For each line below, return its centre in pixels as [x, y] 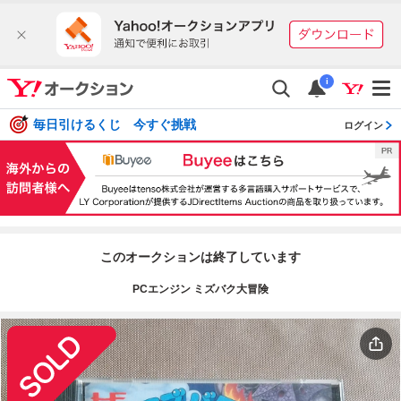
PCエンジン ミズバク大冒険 [200, 289]
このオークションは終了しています [200, 256]
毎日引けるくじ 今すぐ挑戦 [115, 125]
